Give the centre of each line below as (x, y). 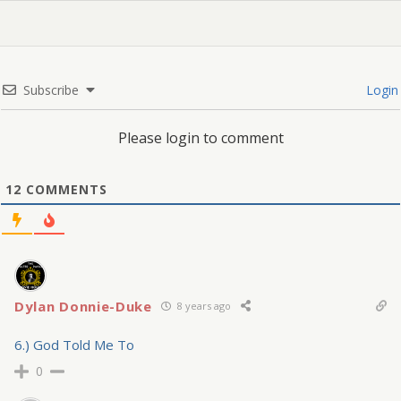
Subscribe (51, 90)
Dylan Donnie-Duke (83, 306)
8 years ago (202, 306)
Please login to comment (200, 137)
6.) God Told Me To (74, 344)
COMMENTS (64, 189)
